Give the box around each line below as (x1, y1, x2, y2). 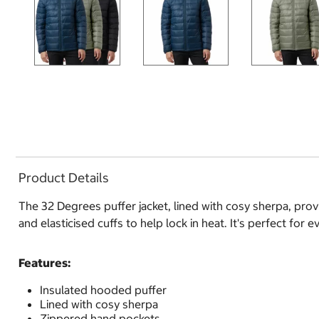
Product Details (19, 169, 109, 186)
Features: (19, 256, 70, 270)
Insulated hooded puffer (40, 283, 167, 297)
